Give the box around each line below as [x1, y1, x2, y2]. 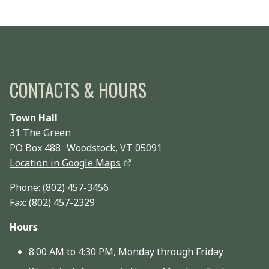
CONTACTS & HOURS [10, 76, 147, 103]
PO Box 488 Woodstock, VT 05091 [10, 141, 162, 154]
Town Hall [10, 110, 58, 124]
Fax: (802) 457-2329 [10, 195, 95, 209]
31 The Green [10, 125, 71, 139]
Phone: [10, 180, 43, 194]
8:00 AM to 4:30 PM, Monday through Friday [29, 244, 223, 258]
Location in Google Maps [10, 156, 121, 169]
